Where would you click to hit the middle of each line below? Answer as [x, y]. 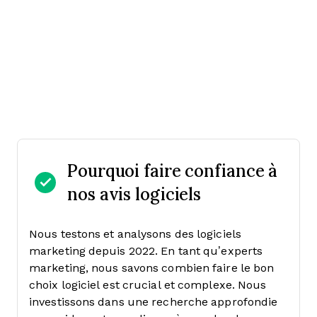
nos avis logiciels [134, 194]
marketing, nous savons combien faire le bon [152, 268]
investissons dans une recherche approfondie [154, 302]
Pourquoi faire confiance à [173, 171]
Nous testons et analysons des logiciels [135, 234]
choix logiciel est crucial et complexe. [132, 285]
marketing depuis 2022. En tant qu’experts [146, 251]
